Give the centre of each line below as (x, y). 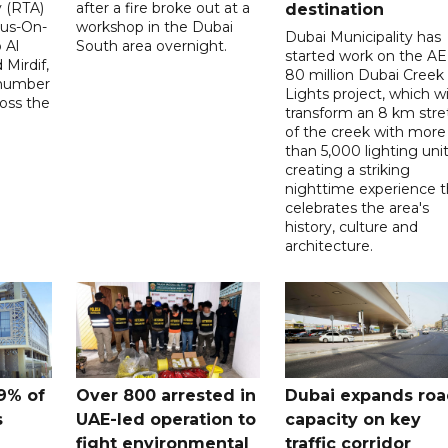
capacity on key (352, 419)
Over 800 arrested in (166, 395)
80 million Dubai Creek (364, 74)
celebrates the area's (356, 207)
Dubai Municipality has (362, 36)
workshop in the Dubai (155, 26)
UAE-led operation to (166, 419)
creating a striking (347, 169)
